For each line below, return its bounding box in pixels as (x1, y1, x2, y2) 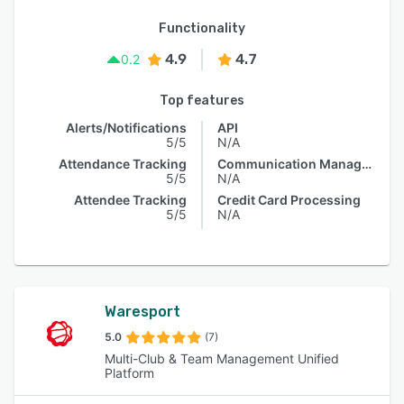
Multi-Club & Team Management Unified (104, 351, 339, 366)
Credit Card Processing (217, 192, 361, 207)
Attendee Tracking (74, 192, 187, 207)
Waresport (104, 303, 180, 320)
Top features (160, 93, 244, 108)
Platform (104, 365, 154, 381)
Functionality (159, 21, 245, 36)
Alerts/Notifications (66, 120, 187, 135)
